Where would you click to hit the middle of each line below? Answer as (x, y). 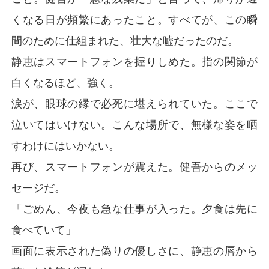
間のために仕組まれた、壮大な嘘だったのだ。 (125, 40)
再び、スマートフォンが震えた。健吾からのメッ (134, 166)
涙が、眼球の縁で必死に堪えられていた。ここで (134, 103)
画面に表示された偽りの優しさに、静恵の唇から (134, 250)
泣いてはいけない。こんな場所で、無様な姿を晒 (134, 124)
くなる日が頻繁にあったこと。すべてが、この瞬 (134, 19)
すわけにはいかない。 (66, 145)
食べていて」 (44, 229)
